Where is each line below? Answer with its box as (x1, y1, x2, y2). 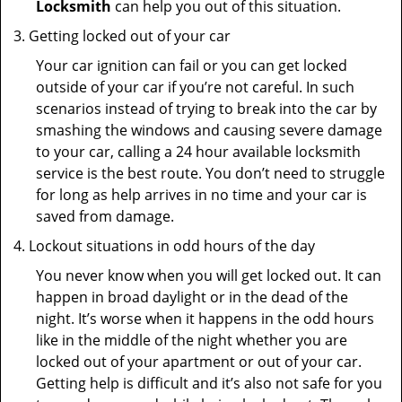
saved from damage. (36, 206, 174, 226)
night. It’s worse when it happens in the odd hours (36, 309, 374, 328)
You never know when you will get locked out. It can (36, 266, 381, 285)
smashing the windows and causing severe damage (36, 120, 382, 140)
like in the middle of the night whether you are (36, 330, 347, 350)
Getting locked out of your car (29, 26, 231, 46)
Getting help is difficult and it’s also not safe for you (36, 373, 382, 393)
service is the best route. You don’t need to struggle (36, 163, 385, 183)
